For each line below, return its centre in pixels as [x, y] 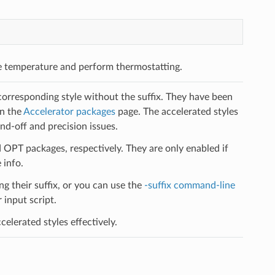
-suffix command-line [189, 185]
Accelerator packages [69, 111]
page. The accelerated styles [176, 111]
